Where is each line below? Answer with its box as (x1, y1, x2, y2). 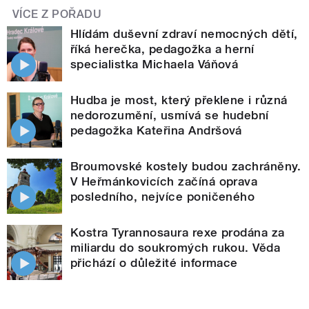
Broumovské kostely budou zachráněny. (70, 159, 301, 174)
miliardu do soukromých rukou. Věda (70, 241, 281, 255)
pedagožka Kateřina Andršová (70, 123, 242, 138)
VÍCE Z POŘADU (12, 8, 102, 21)
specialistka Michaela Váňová (70, 57, 239, 72)
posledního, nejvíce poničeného (70, 190, 255, 204)
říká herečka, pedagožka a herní (70, 42, 255, 57)
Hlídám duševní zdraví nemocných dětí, (70, 27, 298, 41)
